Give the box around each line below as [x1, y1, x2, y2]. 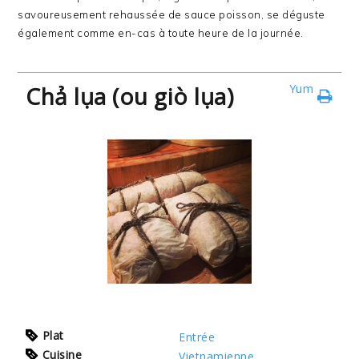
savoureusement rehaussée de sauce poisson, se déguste [18, 8, 325, 21]
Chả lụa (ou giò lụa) [26, 81, 234, 111]
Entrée [179, 329, 216, 345]
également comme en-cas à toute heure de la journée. [18, 26, 304, 39]
